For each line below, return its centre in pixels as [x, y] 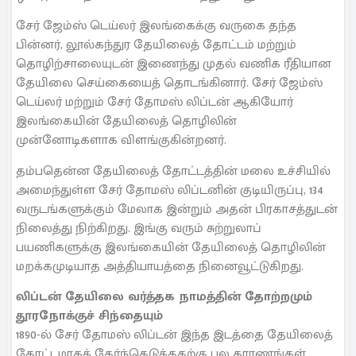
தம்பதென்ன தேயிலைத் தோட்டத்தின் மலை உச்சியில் [173, 171]
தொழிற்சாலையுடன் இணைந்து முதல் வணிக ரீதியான [174, 64]
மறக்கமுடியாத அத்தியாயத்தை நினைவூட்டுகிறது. [160, 266]
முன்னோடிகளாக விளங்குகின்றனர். [121, 141]
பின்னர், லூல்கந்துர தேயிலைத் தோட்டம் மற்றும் [156, 45]
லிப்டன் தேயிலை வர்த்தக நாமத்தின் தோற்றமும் [164, 297]
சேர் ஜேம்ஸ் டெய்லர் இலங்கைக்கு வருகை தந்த [156, 26]
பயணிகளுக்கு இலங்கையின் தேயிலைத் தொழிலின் [171, 247]
